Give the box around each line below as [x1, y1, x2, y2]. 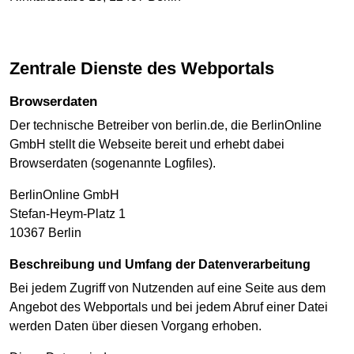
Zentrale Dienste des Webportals [20, 58, 274, 78]
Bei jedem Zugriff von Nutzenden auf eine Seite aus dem [9, 281, 326, 296]
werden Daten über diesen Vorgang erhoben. [9, 319, 262, 333]
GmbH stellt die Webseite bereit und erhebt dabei [9, 137, 284, 151]
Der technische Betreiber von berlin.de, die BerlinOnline [9, 118, 322, 132]
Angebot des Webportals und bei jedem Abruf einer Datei [9, 300, 328, 314]
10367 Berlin [9, 225, 81, 239]
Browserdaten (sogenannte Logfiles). [9, 156, 216, 170]
